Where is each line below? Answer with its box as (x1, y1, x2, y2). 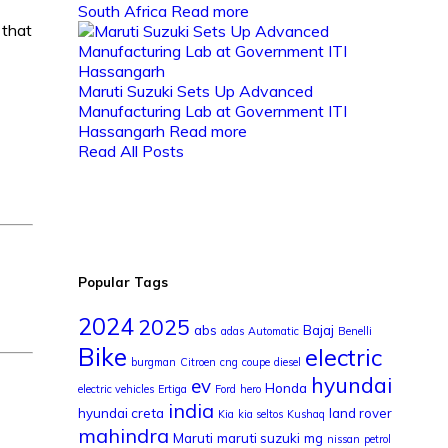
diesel (273, 354, 301, 369)
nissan (326, 431, 360, 446)
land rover (328, 404, 392, 421)
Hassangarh (77, 121, 169, 142)
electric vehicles (77, 381, 154, 396)
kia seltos (237, 406, 283, 421)
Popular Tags (77, 273, 168, 290)
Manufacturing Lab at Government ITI (77, 101, 347, 122)
